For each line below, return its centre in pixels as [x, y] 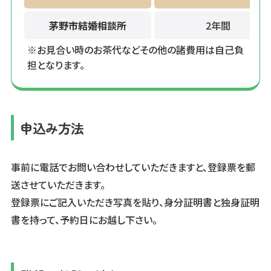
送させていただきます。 [58, 184]
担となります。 [56, 64]
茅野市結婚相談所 [88, 25]
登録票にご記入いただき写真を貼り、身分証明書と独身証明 [135, 202]
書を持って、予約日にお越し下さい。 [84, 219]
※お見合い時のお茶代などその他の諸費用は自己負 [136, 49]
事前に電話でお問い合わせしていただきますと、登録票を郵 [133, 167]
